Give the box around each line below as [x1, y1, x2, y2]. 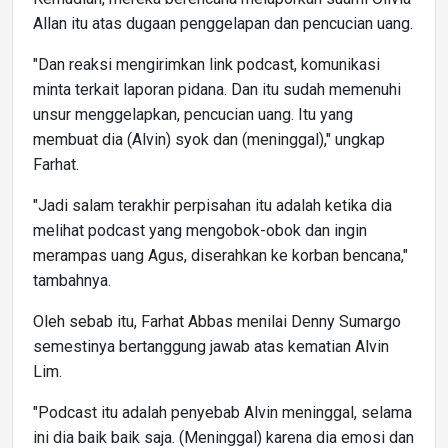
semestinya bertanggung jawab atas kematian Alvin [33, 336, 389, 356]
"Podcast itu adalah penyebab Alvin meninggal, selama [33, 402, 412, 422]
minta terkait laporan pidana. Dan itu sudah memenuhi [33, 79, 401, 99]
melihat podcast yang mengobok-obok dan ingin [33, 220, 367, 240]
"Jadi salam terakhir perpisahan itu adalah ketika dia [33, 195, 392, 215]
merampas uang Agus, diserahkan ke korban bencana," [33, 245, 408, 265]
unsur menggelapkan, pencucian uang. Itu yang [33, 104, 353, 124]
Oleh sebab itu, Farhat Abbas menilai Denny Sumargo [33, 311, 401, 331]
